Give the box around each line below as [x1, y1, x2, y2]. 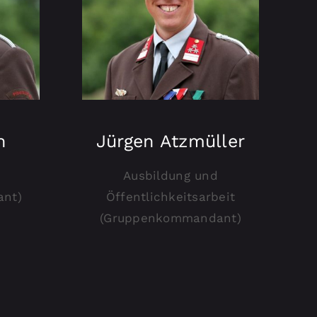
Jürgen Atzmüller [96, 131, 246, 152]
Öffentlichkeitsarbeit [105, 190, 236, 204]
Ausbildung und [123, 168, 218, 183]
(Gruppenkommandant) [100, 211, 241, 226]
